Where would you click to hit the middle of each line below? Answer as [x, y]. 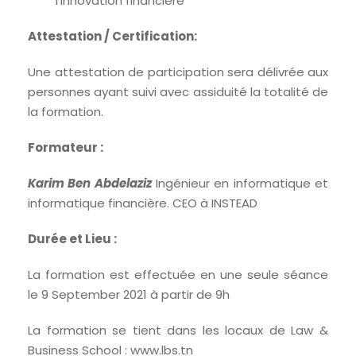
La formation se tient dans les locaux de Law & [178, 331]
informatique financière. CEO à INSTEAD [143, 203]
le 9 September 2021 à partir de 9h [129, 295]
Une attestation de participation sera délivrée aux [178, 72]
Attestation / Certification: [112, 37]
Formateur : [66, 148]
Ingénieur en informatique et [240, 184]
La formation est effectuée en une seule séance [178, 275]
